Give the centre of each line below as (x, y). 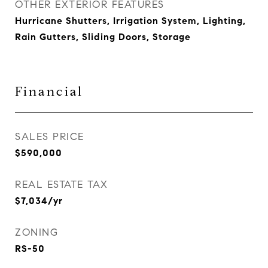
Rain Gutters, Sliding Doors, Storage (103, 37)
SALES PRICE (50, 137)
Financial (49, 92)
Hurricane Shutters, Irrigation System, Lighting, (130, 21)
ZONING (36, 232)
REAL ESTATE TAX (62, 185)
